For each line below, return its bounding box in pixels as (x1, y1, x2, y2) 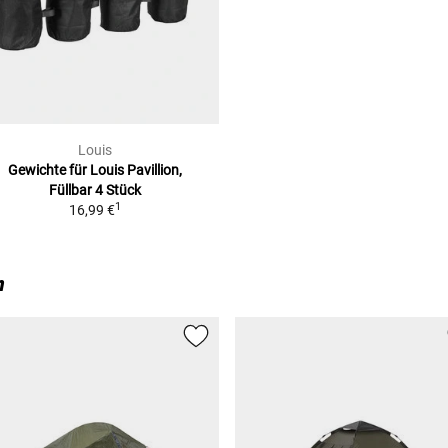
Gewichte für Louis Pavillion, (8, 162, 182, 179)
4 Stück (95, 182, 141, 199)
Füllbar (49, 182, 92, 199)
